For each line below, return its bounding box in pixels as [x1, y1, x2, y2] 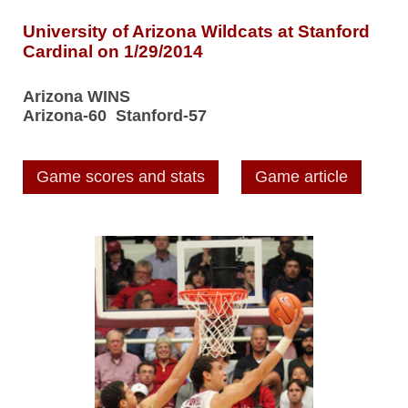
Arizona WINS [23, 87, 130, 106]
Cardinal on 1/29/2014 [23, 42, 203, 62]
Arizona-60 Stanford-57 [23, 106, 207, 125]
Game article [255, 168, 348, 187]
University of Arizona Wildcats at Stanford [23, 22, 370, 42]
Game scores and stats [36, 168, 205, 187]
